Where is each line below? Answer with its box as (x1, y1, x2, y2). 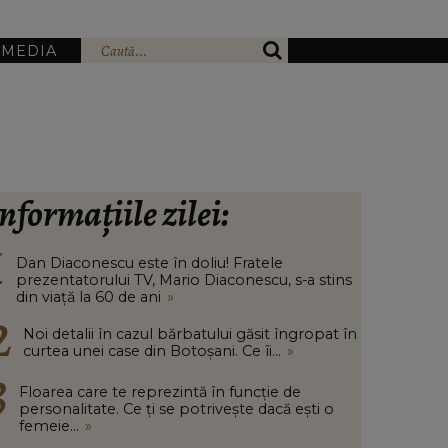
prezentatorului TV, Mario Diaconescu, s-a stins (16, 271, 352, 289)
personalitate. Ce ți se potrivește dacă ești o (19, 400, 334, 418)
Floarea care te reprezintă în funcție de (19, 383, 301, 401)
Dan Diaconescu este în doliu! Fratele (16, 254, 283, 272)
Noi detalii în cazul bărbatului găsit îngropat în (23, 325, 357, 343)
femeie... (19, 417, 79, 435)
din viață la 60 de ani (16, 288, 161, 306)
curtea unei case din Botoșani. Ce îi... (23, 342, 281, 360)
